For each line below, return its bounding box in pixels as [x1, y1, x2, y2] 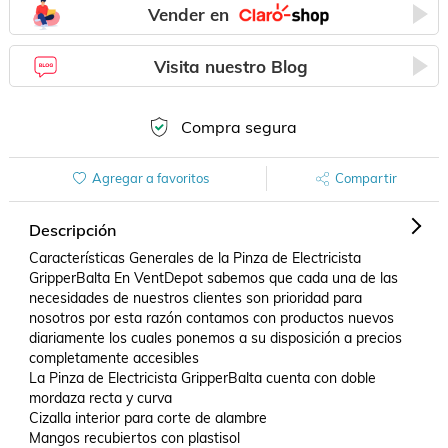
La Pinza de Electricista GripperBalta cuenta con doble [28, 369, 376, 387]
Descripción [28, 220, 116, 240]
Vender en [148, 3, 230, 25]
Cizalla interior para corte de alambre [28, 409, 271, 427]
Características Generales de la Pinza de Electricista [28, 249, 361, 267]
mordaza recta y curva [28, 389, 176, 407]
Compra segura [180, 117, 297, 137]
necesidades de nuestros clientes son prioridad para [28, 289, 362, 307]
